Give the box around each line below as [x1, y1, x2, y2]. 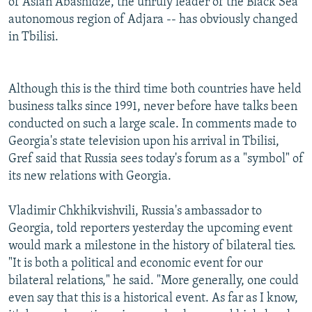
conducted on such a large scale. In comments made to [8, 117, 297, 131]
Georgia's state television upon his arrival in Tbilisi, [8, 134, 279, 148]
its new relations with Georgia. [8, 169, 171, 183]
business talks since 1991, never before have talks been [8, 100, 297, 114]
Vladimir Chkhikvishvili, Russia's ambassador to [8, 204, 262, 218]
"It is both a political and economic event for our [8, 256, 263, 270]
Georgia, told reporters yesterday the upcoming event [8, 221, 292, 235]
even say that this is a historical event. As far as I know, [8, 291, 298, 305]
